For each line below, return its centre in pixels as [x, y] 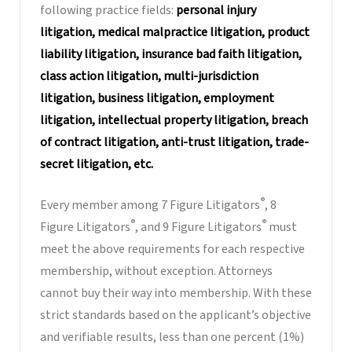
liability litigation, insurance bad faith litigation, [171, 54]
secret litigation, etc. [97, 164]
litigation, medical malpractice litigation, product [175, 32]
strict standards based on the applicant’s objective [176, 315]
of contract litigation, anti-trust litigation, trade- [174, 142]
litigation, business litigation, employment [157, 98]
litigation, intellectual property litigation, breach [174, 120]
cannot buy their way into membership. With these [176, 293]
